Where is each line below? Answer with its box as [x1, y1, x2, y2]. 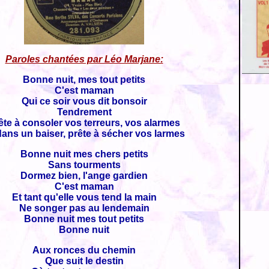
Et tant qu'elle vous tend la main [11, 192, 157, 202]
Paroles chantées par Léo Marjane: [5, 54, 163, 64]
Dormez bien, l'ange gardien [20, 171, 148, 181]
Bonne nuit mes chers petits [20, 149, 148, 159]
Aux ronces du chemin [32, 245, 136, 255]
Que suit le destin [44, 256, 124, 266]
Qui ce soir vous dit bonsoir [21, 96, 147, 106]
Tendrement [56, 107, 112, 117]
